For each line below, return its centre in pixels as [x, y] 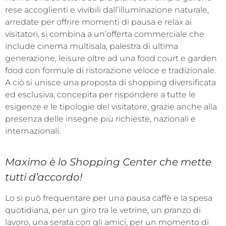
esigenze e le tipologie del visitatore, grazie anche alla [111, 107]
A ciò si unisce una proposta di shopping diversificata [110, 82]
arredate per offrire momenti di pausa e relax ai [98, 22]
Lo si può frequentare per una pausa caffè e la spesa [109, 198]
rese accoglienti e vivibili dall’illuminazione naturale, [107, 10]
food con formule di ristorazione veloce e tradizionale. [110, 70]
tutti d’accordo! [44, 177]
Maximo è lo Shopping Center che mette [108, 162]
